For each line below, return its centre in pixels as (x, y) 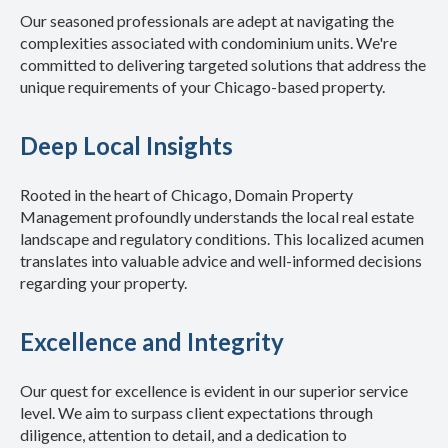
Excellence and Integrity (152, 342)
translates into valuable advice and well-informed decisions (221, 261)
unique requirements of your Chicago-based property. (202, 87)
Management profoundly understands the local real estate (217, 217)
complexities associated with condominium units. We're (208, 43)
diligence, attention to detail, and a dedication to (183, 435)
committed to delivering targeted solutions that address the (223, 65)
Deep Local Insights (126, 146)
